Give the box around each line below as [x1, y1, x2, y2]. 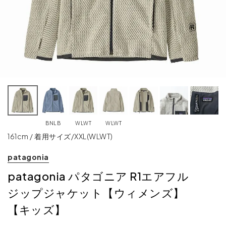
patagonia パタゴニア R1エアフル [8, 168, 189, 183]
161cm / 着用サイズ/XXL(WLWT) [8, 131, 113, 141]
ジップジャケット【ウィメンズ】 [8, 185, 185, 200]
